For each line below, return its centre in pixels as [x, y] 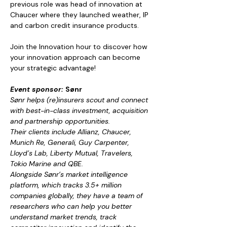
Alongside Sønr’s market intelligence [70, 174]
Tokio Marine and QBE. [47, 164]
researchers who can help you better [72, 206]
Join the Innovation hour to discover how [80, 47]
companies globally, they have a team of [78, 196]
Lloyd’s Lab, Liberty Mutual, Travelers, [72, 153]
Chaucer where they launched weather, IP [80, 15]
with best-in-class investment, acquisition [80, 110]
